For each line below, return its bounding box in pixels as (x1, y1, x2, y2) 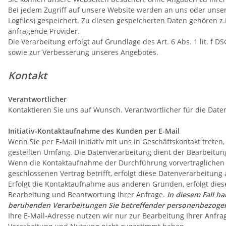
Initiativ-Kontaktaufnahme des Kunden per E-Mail (8, 126, 180, 136)
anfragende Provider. (8, 26, 80, 36)
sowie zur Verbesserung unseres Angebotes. (8, 47, 160, 58)
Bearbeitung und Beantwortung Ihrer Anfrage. (8, 190, 167, 200)
